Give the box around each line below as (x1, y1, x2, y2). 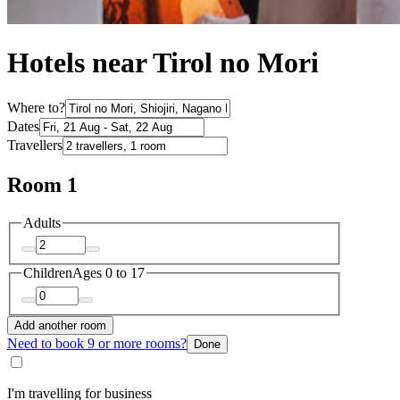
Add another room (14, 318, 106, 332)
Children (23, 265, 72, 281)
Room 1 (7, 172, 78, 196)
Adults (23, 214, 61, 230)
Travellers (7, 137, 62, 153)
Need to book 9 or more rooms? (7, 335, 187, 351)
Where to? (7, 99, 65, 115)
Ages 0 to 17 (72, 265, 145, 281)
